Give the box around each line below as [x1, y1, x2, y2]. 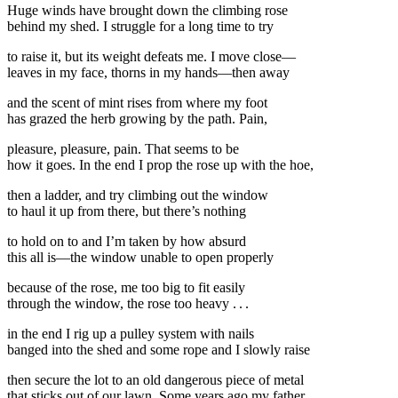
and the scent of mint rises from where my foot [7, 94, 267, 110]
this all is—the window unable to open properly [7, 249, 274, 265]
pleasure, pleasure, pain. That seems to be [7, 140, 239, 156]
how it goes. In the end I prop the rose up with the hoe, [7, 156, 314, 172]
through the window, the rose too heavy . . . [7, 295, 249, 311]
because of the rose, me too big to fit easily [7, 279, 245, 295]
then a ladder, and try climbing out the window [7, 187, 268, 203]
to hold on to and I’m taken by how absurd [7, 233, 246, 249]
